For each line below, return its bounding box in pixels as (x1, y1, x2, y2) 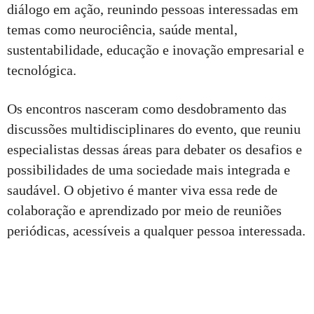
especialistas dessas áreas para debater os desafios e (7, 142, 302, 158)
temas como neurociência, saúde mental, (7, 22, 238, 38)
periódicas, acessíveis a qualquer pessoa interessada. (7, 223, 306, 239)
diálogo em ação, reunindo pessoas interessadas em (7, 1, 299, 18)
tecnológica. (7, 62, 76, 78)
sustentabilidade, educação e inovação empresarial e (7, 42, 304, 58)
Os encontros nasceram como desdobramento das (7, 101, 287, 117)
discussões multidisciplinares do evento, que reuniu (7, 121, 301, 137)
